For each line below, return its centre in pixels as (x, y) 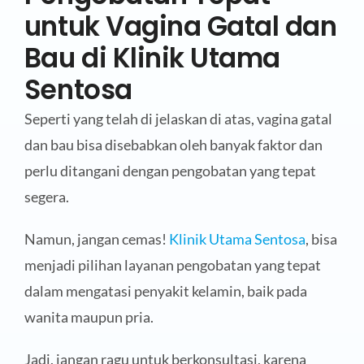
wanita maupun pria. (89, 316)
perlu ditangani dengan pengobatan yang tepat (170, 170)
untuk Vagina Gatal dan (180, 26)
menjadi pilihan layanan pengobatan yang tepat (172, 264)
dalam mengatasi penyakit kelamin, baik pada (165, 290)
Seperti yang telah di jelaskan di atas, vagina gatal (178, 118)
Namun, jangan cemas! (96, 238)
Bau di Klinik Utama (152, 58)
